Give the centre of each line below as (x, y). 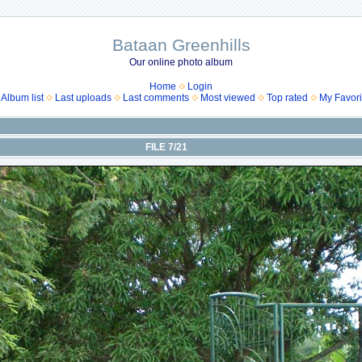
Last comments (156, 98)
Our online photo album (181, 62)
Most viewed (227, 98)
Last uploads (83, 98)
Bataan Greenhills (181, 45)
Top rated (287, 98)
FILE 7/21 (166, 147)
